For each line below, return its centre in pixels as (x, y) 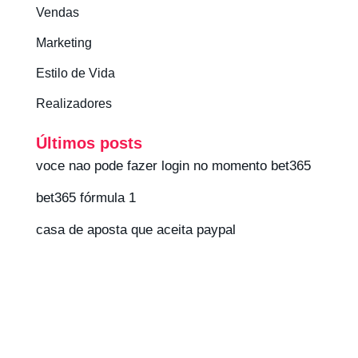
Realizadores (74, 103)
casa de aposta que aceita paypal (135, 230)
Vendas (57, 12)
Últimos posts (89, 143)
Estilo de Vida (75, 73)
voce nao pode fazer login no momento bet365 (173, 166)
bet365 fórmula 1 (86, 198)
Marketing (64, 43)
